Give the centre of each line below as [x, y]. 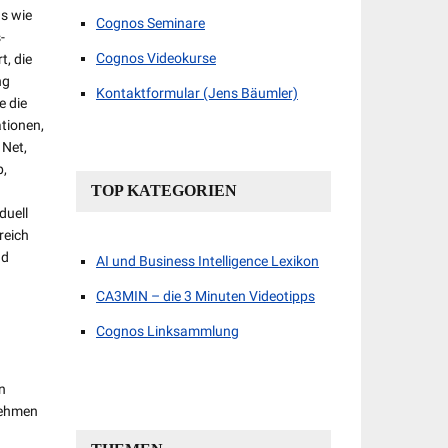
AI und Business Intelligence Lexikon [207, 261]
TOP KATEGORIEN [164, 190]
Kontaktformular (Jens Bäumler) [197, 93]
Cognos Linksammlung [167, 331]
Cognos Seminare [150, 23]
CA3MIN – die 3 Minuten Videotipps [205, 296]
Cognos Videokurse [156, 58]
